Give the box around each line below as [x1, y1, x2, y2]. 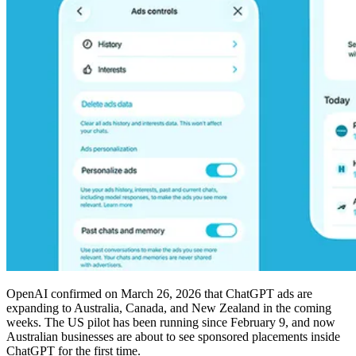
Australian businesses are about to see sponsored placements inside [6, 329, 340, 343]
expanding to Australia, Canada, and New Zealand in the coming [6, 300, 331, 315]
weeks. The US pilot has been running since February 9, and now [6, 315, 335, 329]
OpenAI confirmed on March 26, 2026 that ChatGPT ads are [6, 286, 312, 300]
